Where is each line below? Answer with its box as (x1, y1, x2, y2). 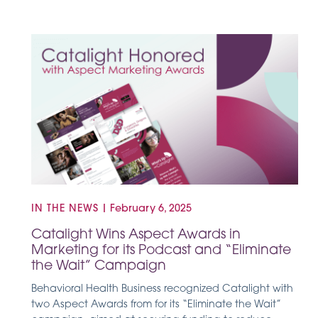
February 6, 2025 (110, 203, 192, 214)
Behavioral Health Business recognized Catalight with (31, 283, 293, 295)
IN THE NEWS (31, 203, 99, 214)
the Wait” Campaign (31, 259, 166, 273)
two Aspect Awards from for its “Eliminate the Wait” (31, 299, 281, 310)
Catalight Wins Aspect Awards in (31, 228, 241, 242)
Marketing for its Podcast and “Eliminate (31, 243, 291, 258)
